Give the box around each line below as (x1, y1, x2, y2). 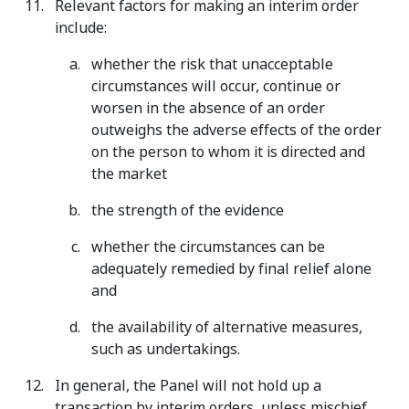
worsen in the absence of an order (91, 98, 325, 119)
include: (55, 17, 107, 38)
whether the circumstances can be (91, 236, 325, 257)
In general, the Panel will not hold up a (55, 375, 321, 396)
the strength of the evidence (91, 200, 284, 221)
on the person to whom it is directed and (91, 142, 365, 163)
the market (91, 163, 167, 184)
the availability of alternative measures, (91, 317, 362, 338)
